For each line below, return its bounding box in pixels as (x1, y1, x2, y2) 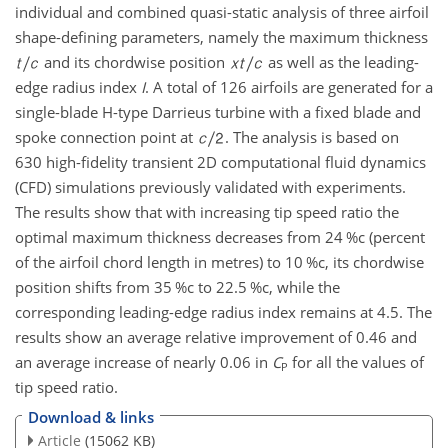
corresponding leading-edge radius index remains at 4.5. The (15, 301, 432, 322)
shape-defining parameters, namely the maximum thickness (15, 26, 428, 47)
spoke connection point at (15, 126, 197, 147)
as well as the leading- (263, 51, 419, 72)
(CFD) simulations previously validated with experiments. (15, 176, 406, 197)
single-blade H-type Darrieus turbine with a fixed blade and (15, 101, 421, 122)
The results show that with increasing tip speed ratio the (15, 201, 399, 222)
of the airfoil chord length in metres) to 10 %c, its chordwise (15, 251, 424, 272)
